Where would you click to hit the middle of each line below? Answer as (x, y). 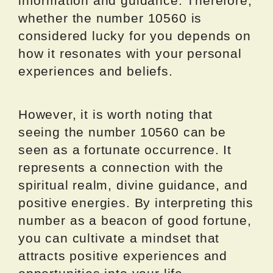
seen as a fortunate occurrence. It (125, 150)
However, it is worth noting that (116, 115)
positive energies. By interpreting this (136, 203)
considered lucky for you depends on (135, 36)
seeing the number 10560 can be (122, 132)
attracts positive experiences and (123, 256)
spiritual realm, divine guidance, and (133, 185)
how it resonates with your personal (130, 54)
